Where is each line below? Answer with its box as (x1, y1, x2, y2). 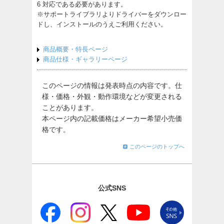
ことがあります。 (42, 103, 98, 111)
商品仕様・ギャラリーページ (43, 55, 127, 63)
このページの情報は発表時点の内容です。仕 (42, 81, 182, 89)
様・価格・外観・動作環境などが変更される (42, 92, 182, 100)
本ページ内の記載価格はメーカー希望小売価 (42, 114, 182, 122)
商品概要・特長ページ (43, 45, 108, 53)
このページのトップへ (129, 143, 184, 149)
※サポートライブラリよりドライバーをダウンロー (37, 10, 186, 18)
